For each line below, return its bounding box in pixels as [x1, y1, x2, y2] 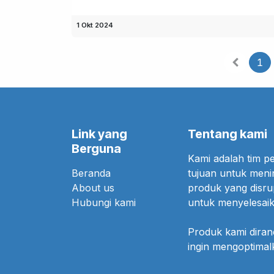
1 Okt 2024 [76, 21, 113, 30]
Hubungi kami [72, 196, 136, 209]
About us [72, 182, 114, 194]
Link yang [72, 127, 127, 142]
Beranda [72, 167, 111, 180]
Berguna [72, 141, 121, 157]
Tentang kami [188, 127, 267, 142]
